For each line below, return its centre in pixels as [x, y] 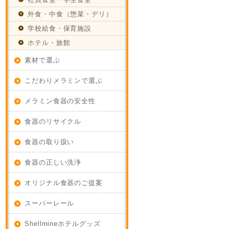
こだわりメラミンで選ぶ [64, 81]
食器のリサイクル [53, 121]
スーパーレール [50, 203]
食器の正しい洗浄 [53, 162]
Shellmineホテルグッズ [63, 224]
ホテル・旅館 [49, 43]
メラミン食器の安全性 [60, 101]
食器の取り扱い [50, 142]
